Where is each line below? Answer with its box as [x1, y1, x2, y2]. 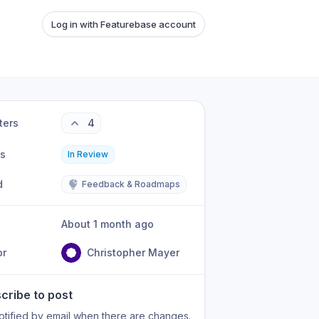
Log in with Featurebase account [51, 19, 196, 30]
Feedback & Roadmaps [82, 179, 181, 189]
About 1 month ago [68, 218, 155, 230]
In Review [68, 149, 109, 159]
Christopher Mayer [87, 246, 180, 258]
